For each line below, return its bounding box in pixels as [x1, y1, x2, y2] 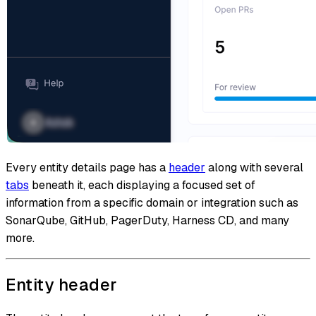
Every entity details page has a [6, 160, 169, 176]
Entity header [6, 274, 117, 296]
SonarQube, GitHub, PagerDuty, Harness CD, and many [6, 213, 289, 229]
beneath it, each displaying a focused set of [29, 178, 255, 193]
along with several [205, 160, 303, 176]
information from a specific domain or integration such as [6, 195, 298, 211]
